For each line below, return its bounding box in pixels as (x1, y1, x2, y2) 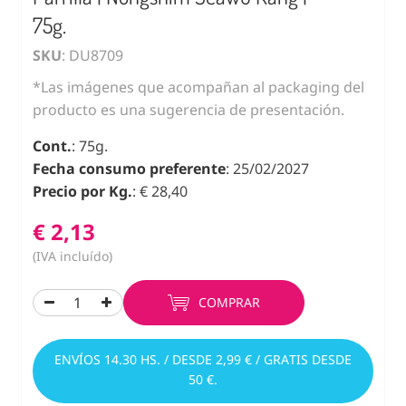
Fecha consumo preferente (33, 158, 226, 179)
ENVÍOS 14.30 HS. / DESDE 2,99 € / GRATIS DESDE (54, 350, 352, 368)
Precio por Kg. (33, 180, 132, 201)
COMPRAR (198, 293, 260, 311)
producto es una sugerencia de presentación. (33, 99, 344, 120)
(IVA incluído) (33, 246, 112, 265)
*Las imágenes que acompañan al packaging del (33, 76, 364, 97)
